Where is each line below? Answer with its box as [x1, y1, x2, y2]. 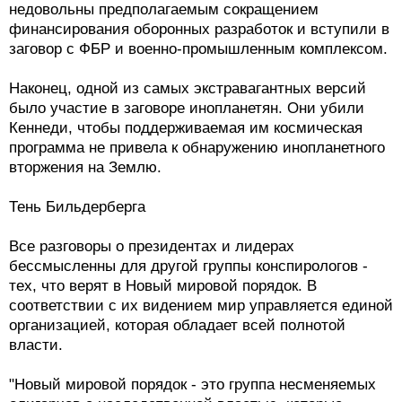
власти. [9, 336, 63, 354]
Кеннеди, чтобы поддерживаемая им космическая [9, 119, 363, 136]
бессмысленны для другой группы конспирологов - [9, 258, 368, 275]
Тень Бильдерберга [9, 198, 145, 215]
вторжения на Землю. [9, 159, 162, 176]
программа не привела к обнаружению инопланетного [9, 139, 385, 156]
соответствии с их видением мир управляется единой [9, 297, 393, 314]
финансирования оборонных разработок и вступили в [9, 21, 389, 38]
